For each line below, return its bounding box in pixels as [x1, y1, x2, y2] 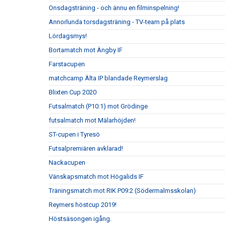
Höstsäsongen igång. [49, 215, 111, 223]
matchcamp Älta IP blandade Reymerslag [49, 74, 168, 82]
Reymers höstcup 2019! [49, 201, 117, 209]
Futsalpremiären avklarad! [49, 145, 123, 153]
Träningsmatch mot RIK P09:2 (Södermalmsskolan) [49, 187, 196, 195]
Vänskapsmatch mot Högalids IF [49, 173, 144, 181]
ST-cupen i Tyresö [49, 131, 100, 139]
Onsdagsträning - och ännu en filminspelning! [49, 4, 179, 12]
